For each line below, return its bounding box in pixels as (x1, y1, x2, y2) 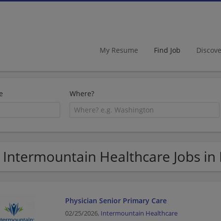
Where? (70, 89, 95, 98)
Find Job (154, 45, 181, 55)
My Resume (100, 45, 138, 55)
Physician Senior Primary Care (65, 195, 167, 205)
